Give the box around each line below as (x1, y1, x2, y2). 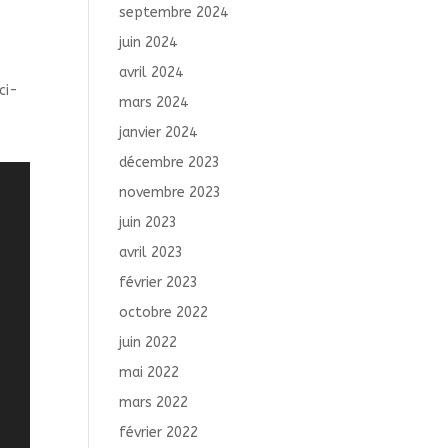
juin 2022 (119, 334, 178, 351)
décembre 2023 (119, 154, 221, 171)
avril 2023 (119, 244, 184, 261)
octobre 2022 (119, 304, 209, 321)
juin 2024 (119, 34, 178, 51)
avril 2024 (119, 64, 184, 81)
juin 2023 (119, 214, 178, 231)
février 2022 (119, 424, 199, 441)
